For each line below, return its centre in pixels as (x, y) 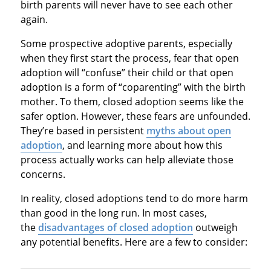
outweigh (215, 228)
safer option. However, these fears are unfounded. (135, 116)
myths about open (188, 131)
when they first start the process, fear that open (129, 58)
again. (34, 20)
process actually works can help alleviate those (127, 160)
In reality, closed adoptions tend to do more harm (134, 199)
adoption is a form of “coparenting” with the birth (133, 87)
